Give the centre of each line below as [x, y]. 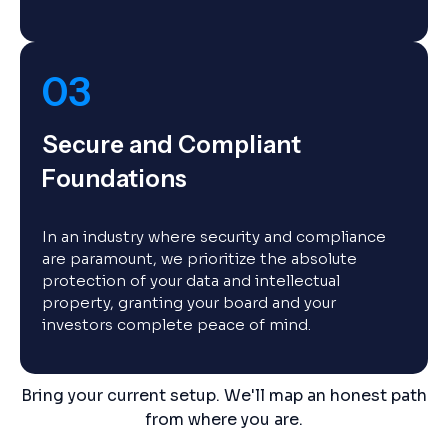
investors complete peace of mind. [176, 324]
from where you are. [224, 419]
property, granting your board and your [189, 302]
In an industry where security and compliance [214, 236]
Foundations [114, 178]
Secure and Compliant [171, 144]
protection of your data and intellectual [191, 280]
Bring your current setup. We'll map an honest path [224, 395]
